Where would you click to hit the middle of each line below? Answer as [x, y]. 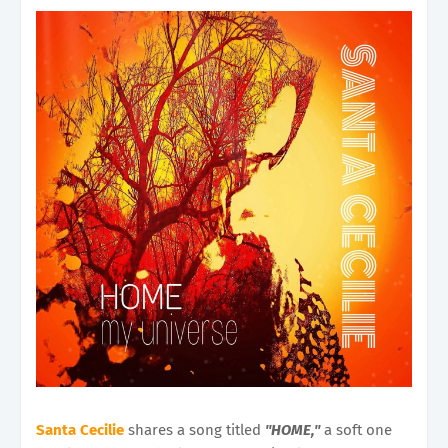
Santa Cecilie [80, 429]
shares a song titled [194, 429]
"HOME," [292, 429]
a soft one [356, 429]
